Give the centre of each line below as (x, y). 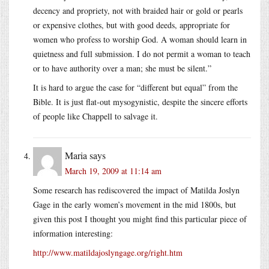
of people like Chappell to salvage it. (95, 116)
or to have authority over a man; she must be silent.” (122, 68)
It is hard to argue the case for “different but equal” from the (135, 87)
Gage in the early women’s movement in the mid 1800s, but (134, 204)
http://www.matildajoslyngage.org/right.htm (108, 252)
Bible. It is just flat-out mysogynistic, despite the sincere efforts (140, 101)
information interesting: (73, 233)
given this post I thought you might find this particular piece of (140, 219)
